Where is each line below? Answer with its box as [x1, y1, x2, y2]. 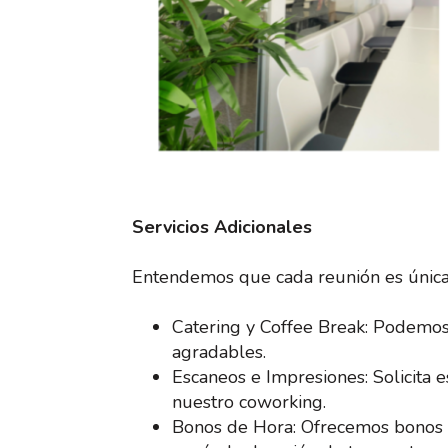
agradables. [172, 339, 266, 364]
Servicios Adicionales [132, 214, 312, 239]
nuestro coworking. [172, 389, 326, 414]
